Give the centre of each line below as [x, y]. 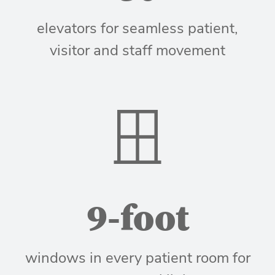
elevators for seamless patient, [137, 28]
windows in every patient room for [137, 258]
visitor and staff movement [137, 50]
